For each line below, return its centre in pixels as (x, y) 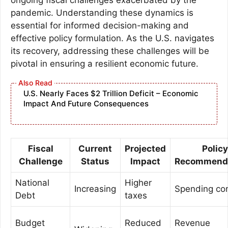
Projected (145, 148)
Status (95, 161)
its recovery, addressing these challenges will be (110, 51)
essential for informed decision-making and (100, 25)
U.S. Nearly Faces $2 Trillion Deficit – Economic (111, 93)
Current (95, 148)
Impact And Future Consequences (86, 104)
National (32, 182)
